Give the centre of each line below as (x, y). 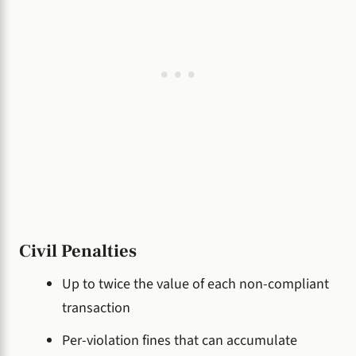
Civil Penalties (78, 252)
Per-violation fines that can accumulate (180, 341)
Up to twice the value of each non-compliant (195, 284)
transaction (96, 308)
